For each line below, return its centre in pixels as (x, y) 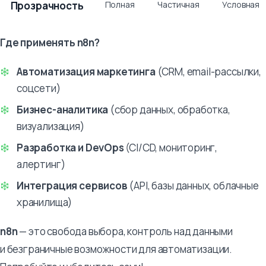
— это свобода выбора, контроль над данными (125, 231)
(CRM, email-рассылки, (208, 71)
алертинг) (41, 164)
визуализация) (50, 126)
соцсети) (39, 88)
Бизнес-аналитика (63, 109)
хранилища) (45, 202)
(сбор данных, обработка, (169, 109)
